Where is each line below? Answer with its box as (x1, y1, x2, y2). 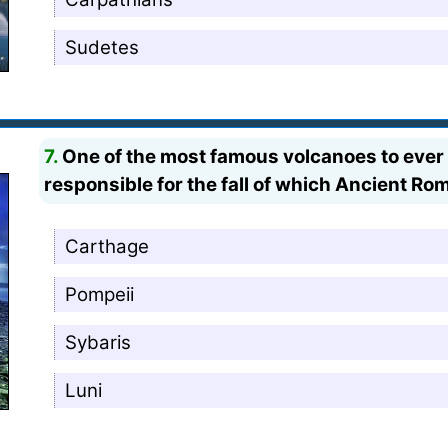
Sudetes (65, 35, 140, 59)
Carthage (65, 234, 150, 258)
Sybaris (65, 330, 132, 354)
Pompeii (65, 282, 135, 306)
